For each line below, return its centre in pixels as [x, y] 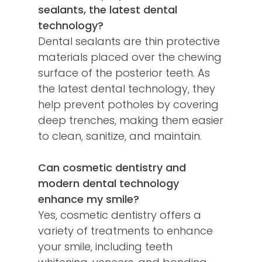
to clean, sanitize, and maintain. [120, 136]
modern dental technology [108, 184]
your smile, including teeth [105, 247]
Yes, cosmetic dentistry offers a [120, 215]
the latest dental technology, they [127, 89]
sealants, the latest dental [108, 10]
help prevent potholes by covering [128, 105]
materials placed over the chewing [130, 57]
